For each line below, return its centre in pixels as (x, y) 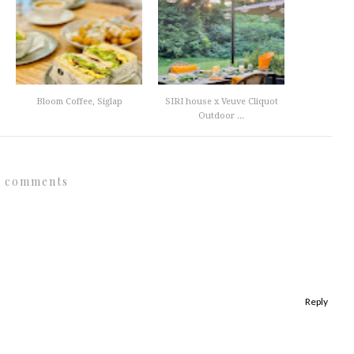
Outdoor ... (221, 116)
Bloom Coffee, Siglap (79, 102)
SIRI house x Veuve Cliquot (221, 102)
